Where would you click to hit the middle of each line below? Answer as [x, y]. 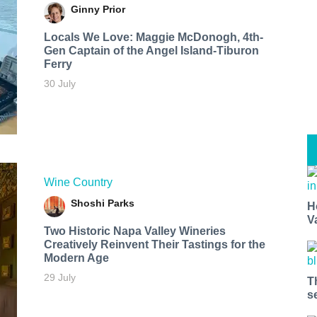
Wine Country [78, 182]
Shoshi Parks [102, 203]
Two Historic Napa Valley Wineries [134, 231]
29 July [59, 277]
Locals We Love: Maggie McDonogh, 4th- [153, 38]
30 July [59, 84]
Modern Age [76, 258]
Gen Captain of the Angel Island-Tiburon [151, 51]
